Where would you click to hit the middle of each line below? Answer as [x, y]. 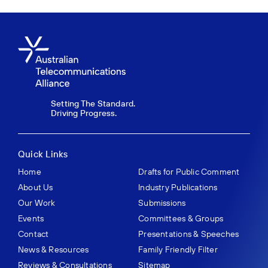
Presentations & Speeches [189, 234]
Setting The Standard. [93, 103]
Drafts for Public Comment [189, 171]
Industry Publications [178, 187]
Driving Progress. [84, 113]
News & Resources [53, 249]
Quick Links [43, 154]
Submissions [162, 202]
